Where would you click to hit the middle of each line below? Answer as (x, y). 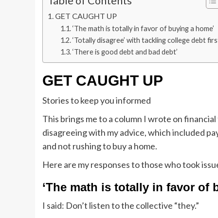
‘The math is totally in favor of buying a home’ (143, 29)
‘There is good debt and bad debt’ (125, 52)
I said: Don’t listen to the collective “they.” (121, 206)
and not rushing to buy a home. (100, 146)
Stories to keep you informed (97, 100)
